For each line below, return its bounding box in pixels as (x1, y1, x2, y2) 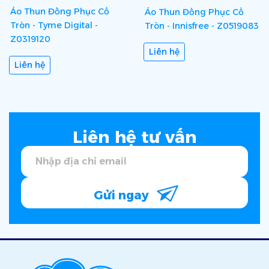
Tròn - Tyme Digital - (10, 20, 98, 31)
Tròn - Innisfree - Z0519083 (145, 20, 259, 31)
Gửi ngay (93, 187, 152, 202)
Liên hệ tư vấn (72, 126, 197, 147)
